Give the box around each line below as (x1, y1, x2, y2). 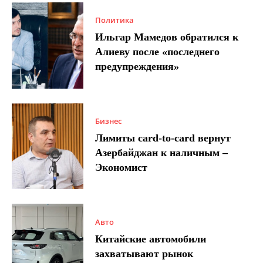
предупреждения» (95, 60, 180, 73)
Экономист (95, 161, 148, 173)
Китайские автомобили (95, 232, 207, 245)
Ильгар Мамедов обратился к (95, 31, 239, 43)
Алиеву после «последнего (95, 46, 220, 58)
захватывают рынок (95, 247, 194, 259)
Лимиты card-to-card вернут (95, 132, 231, 144)
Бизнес (95, 116, 122, 126)
